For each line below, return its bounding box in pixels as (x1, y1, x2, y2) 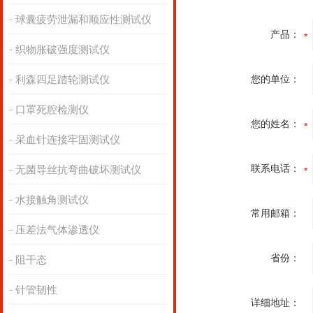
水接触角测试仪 (15, 194, 89, 205)
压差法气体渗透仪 (15, 224, 99, 235)
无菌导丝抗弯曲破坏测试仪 (15, 164, 141, 175)
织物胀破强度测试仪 (15, 44, 110, 55)
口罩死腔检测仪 (15, 104, 89, 115)
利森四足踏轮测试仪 (15, 74, 110, 85)
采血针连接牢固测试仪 (15, 134, 120, 145)
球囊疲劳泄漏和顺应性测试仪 (15, 14, 152, 25)
